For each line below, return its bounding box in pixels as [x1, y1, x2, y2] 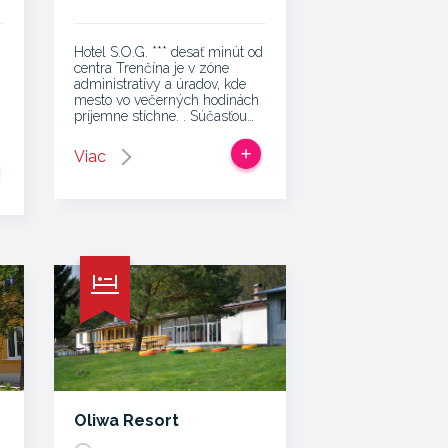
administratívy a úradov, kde [73, 76, 246, 92]
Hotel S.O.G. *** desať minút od [73, 44, 263, 60]
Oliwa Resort [73, 411, 179, 430]
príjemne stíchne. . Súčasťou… [73, 108, 254, 124]
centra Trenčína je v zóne [73, 60, 229, 76]
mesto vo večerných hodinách [73, 92, 259, 108]
